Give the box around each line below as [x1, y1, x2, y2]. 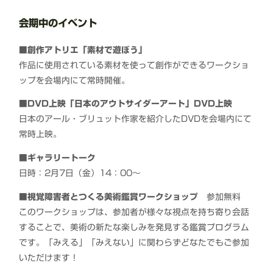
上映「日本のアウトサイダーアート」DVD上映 [49, 99, 233, 108]
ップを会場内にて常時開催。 [19, 76, 130, 85]
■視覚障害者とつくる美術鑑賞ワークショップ [19, 192, 207, 201]
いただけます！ [19, 253, 79, 262]
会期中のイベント [19, 18, 97, 28]
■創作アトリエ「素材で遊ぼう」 [19, 45, 147, 54]
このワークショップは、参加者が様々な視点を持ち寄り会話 [19, 207, 250, 216]
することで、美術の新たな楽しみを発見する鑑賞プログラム [19, 222, 250, 232]
